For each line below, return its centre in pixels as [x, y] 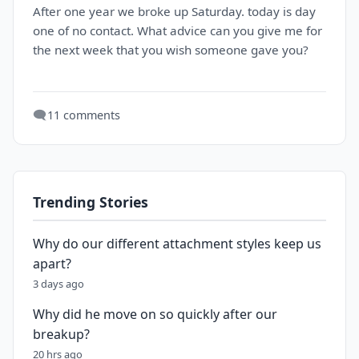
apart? [52, 264]
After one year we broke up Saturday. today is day [174, 11]
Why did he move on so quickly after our [155, 314]
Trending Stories [91, 202]
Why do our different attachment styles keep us [177, 244]
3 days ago [58, 284]
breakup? [61, 334]
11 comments [84, 115]
